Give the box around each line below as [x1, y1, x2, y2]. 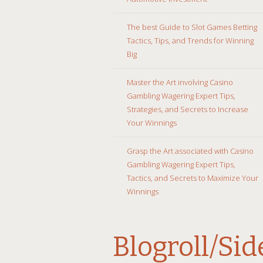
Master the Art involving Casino [127, 76, 233, 87]
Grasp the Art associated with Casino [127, 145, 254, 156]
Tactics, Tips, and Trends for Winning [127, 35, 254, 46]
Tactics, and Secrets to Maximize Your [127, 172, 258, 183]
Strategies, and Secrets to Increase [127, 103, 248, 114]
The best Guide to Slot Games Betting [127, 21, 257, 32]
